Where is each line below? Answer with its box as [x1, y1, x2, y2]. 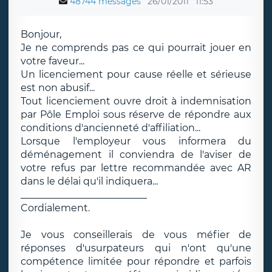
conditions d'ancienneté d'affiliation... [21, 122, 200, 134]
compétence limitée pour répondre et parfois [21, 256, 251, 267]
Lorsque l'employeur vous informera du [21, 135, 251, 147]
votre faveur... [21, 55, 84, 67]
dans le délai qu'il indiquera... [21, 175, 158, 187]
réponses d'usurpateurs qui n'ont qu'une [21, 242, 251, 254]
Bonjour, [21, 29, 61, 40]
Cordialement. [21, 202, 90, 214]
